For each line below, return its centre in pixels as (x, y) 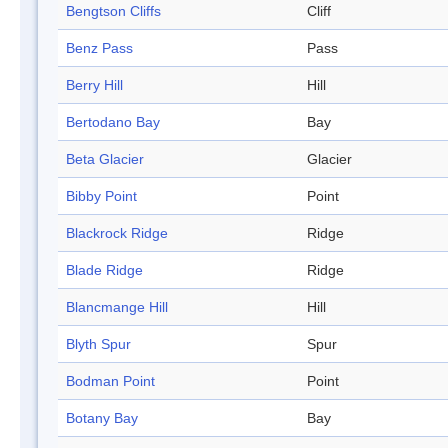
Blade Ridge (104, 270)
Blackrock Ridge (117, 233)
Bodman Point (110, 381)
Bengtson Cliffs (113, 11)
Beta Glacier (105, 159)
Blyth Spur (98, 344)
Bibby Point (101, 196)
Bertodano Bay (113, 122)
